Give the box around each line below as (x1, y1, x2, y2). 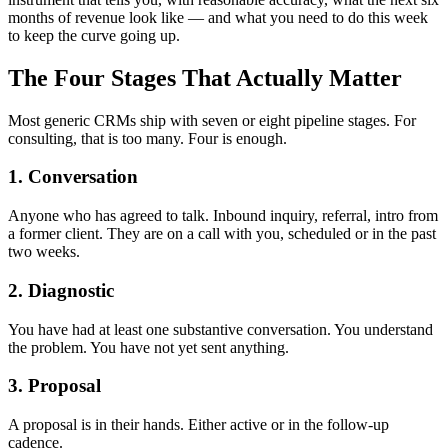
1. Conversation (8, 166, 138, 188)
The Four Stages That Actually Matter (8, 64, 402, 91)
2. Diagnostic (8, 279, 114, 301)
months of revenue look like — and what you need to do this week (8, 8, 428, 26)
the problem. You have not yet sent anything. (8, 338, 289, 356)
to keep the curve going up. (8, 26, 180, 44)
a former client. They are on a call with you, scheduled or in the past (8, 225, 436, 243)
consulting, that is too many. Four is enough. (8, 129, 287, 147)
